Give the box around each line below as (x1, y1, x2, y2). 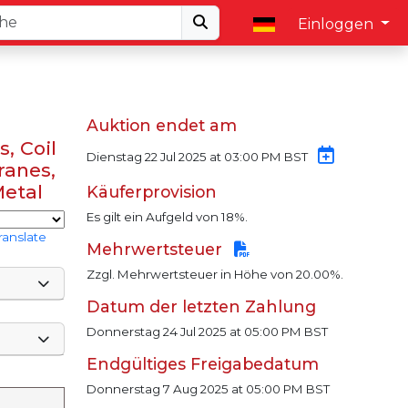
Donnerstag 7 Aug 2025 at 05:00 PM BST (86, 382, 330, 397)
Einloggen (298, 15, 378, 33)
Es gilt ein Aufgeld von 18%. (86, 209, 248, 225)
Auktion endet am (86, 116, 237, 136)
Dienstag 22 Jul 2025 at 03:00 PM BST (86, 149, 311, 165)
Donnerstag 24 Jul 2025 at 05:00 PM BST (86, 324, 328, 340)
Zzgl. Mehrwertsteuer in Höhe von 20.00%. (86, 267, 343, 282)
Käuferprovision (86, 182, 217, 202)
